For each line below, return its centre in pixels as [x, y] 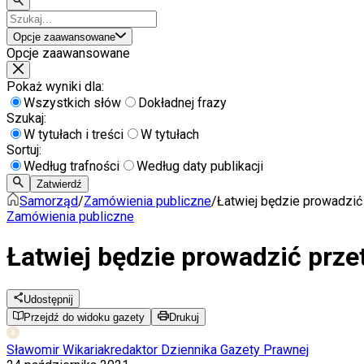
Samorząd [49, 201]
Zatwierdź [60, 184]
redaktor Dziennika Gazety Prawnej [210, 350]
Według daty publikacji [200, 167]
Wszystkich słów [72, 103]
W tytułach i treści [74, 135]
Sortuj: [24, 150]
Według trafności [71, 167]
